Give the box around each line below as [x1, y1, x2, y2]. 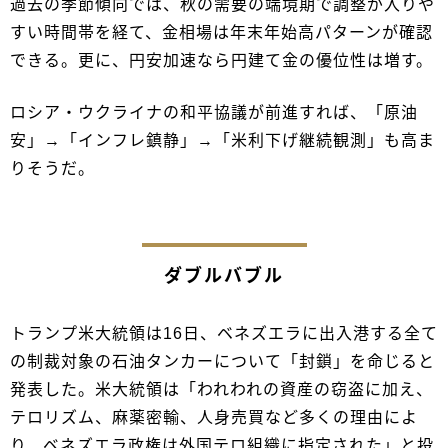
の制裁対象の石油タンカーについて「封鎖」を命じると [10, 353, 435, 371]
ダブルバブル [164, 266, 284, 287]
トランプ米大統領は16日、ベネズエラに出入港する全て [10, 325, 438, 343]
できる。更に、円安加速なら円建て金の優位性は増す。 [10, 52, 433, 70]
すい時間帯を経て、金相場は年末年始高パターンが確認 [10, 24, 433, 42]
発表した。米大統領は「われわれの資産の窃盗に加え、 [10, 381, 433, 399]
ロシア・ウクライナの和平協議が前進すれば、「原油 [10, 104, 418, 122]
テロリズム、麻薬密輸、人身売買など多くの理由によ [10, 409, 418, 427]
